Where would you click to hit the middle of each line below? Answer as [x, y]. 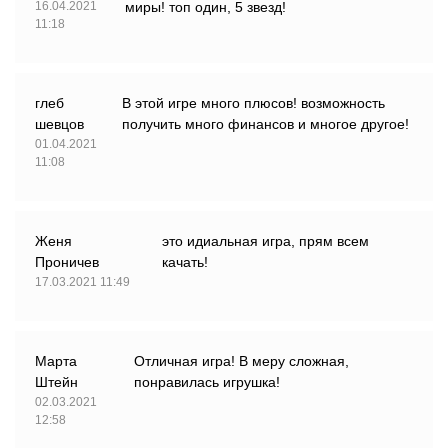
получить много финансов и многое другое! [265, 124]
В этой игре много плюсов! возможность [253, 103]
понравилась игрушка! [206, 382]
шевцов [59, 124]
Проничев [67, 262]
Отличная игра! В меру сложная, [241, 361]
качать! [185, 262]
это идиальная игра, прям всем [266, 241]
